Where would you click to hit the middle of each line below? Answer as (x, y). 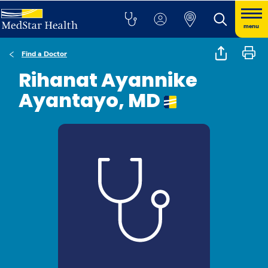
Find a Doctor (44, 54)
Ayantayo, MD (91, 100)
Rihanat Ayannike (108, 80)
